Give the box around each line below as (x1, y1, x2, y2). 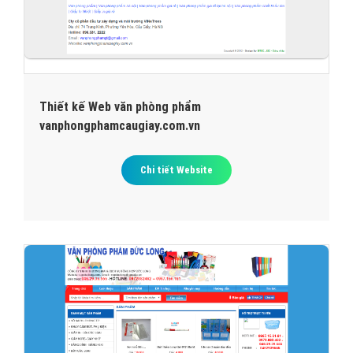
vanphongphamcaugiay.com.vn (39, 117, 200, 133)
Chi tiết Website (140, 163, 213, 176)
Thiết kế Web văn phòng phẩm (39, 98, 201, 114)
